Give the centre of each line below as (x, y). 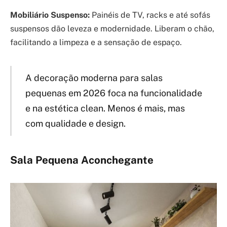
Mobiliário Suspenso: (50, 15)
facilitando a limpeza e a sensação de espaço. (96, 43)
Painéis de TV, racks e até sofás (150, 15)
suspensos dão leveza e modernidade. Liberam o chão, (112, 29)
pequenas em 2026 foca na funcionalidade (113, 93)
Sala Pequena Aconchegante (82, 160)
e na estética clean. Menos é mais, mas (105, 108)
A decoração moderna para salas (94, 78)
